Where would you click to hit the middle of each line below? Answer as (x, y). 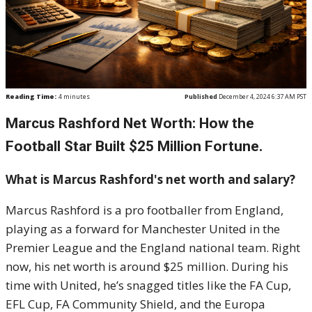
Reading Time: (31, 96)
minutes (76, 96)
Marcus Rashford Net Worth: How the (130, 123)
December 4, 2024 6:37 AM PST (262, 96)
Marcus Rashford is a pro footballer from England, (145, 210)
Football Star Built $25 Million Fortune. (134, 146)
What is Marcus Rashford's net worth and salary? (150, 179)
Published (201, 96)
